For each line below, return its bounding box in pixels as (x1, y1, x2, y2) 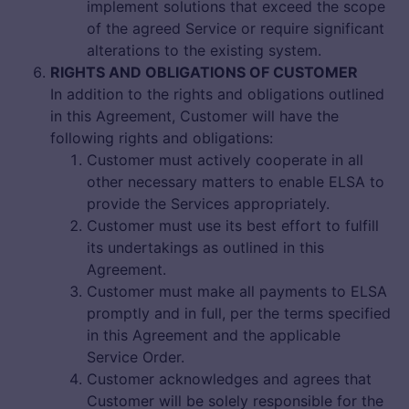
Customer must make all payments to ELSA (87, 282, 387, 301)
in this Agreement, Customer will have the (50, 107, 339, 126)
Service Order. (87, 348, 184, 367)
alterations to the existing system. (87, 41, 321, 60)
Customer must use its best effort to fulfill (87, 216, 379, 236)
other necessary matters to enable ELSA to (87, 173, 384, 192)
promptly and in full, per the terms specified (87, 304, 391, 323)
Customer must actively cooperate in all (87, 151, 363, 170)
